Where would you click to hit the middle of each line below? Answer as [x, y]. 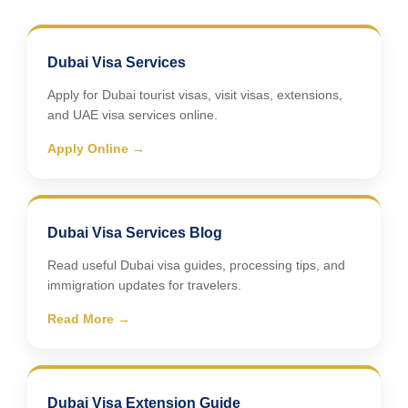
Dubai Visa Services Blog [135, 232]
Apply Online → [96, 148]
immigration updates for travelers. [144, 285]
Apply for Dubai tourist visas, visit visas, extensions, [195, 94]
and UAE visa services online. [133, 114]
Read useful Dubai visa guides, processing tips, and [196, 265]
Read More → [89, 318]
